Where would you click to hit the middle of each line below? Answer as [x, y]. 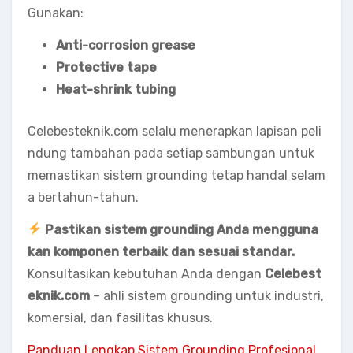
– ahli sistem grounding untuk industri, [207, 295]
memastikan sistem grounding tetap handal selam [176, 175]
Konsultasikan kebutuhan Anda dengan [146, 273]
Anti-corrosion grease [126, 45]
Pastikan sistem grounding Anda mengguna [182, 229]
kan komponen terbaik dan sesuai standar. [161, 251]
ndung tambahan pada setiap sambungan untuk [171, 153]
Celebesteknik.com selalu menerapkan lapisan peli [175, 131]
